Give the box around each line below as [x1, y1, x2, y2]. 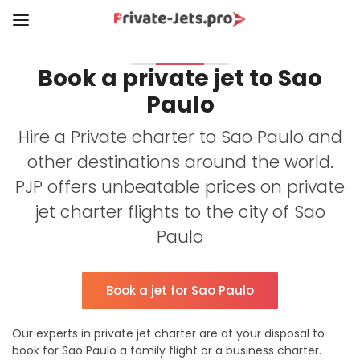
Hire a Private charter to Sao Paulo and [18, 125, 342, 149]
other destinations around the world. [27, 150, 333, 174]
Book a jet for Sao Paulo [106, 282, 254, 299]
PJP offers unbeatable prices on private [15, 175, 345, 198]
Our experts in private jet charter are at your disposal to [12, 325, 325, 342]
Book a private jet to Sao [38, 63, 322, 94]
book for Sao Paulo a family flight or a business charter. [12, 342, 321, 358]
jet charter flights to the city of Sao [35, 200, 325, 223]
